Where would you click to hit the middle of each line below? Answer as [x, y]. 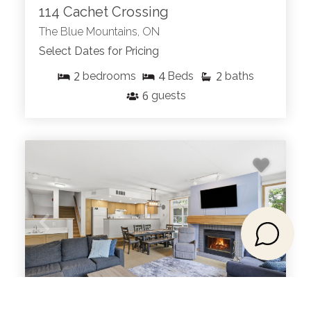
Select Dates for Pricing [99, 51]
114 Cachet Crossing [104, 12]
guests [168, 96]
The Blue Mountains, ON [99, 32]
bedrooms [109, 76]
